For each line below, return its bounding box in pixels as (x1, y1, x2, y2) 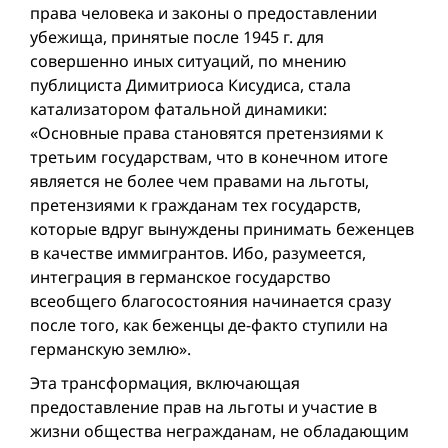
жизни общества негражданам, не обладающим (30, 420, 409, 442)
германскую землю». (30, 338, 191, 360)
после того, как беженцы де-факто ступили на (30, 314, 388, 336)
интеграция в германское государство (30, 266, 331, 288)
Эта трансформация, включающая (30, 372, 300, 394)
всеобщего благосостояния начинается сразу (30, 290, 391, 312)
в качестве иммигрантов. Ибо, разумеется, (30, 242, 366, 264)
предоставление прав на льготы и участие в (30, 396, 377, 418)
